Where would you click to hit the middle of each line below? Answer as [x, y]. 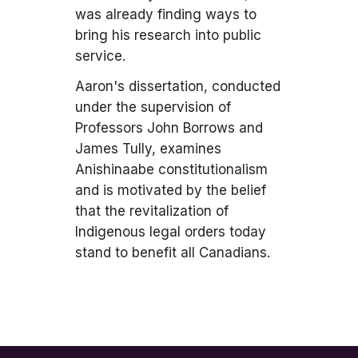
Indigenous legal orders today [171, 232]
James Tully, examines [148, 149]
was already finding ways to [166, 14]
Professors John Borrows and [169, 128]
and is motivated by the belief [171, 190]
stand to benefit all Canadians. [173, 253]
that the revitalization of [152, 211]
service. [100, 56]
